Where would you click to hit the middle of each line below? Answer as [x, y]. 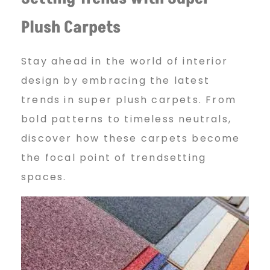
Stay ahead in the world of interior [125, 61]
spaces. [44, 177]
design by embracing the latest [115, 80]
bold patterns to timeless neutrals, [127, 119]
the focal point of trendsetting [114, 157]
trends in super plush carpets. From [129, 99]
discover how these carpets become [131, 138]
